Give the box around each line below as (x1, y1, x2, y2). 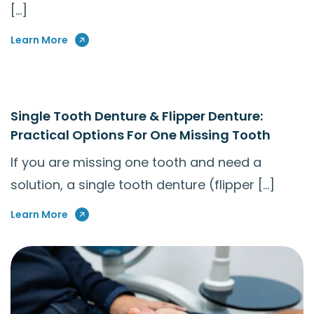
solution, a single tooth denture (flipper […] (11, 176, 275, 194)
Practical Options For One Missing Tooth (11, 126, 271, 144)
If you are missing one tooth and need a (11, 153, 261, 172)
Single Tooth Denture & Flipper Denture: (11, 107, 263, 125)
